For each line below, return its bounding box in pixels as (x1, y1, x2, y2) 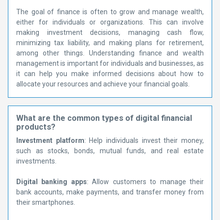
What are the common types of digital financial (16, 113, 192, 123)
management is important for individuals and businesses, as (16, 59, 204, 67)
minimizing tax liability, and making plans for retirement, (16, 39, 204, 47)
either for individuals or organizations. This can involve (16, 18, 204, 26)
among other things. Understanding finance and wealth (16, 49, 204, 57)
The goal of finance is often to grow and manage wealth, (16, 8, 204, 16)
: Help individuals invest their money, (84, 137, 204, 144)
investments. (16, 157, 56, 165)
